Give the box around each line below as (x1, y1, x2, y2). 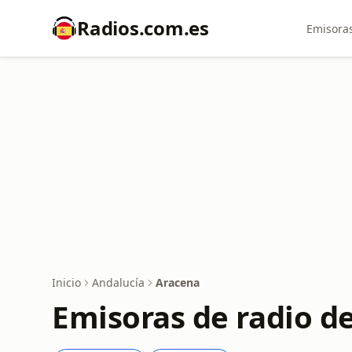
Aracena (156, 275, 200, 290)
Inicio (52, 275, 81, 290)
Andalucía (92, 275, 145, 290)
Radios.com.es (77, 15, 209, 41)
